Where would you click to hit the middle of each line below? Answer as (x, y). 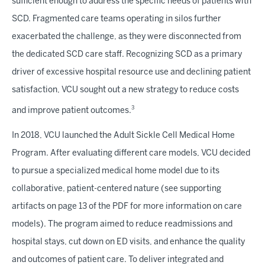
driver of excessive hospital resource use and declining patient (131, 73)
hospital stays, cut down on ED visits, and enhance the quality (128, 242)
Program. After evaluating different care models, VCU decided (131, 153)
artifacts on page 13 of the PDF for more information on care (127, 206)
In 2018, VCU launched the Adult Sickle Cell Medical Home (123, 135)
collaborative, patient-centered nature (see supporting (117, 189)
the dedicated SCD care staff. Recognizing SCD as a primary (127, 55)
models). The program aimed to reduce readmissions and (122, 224)
